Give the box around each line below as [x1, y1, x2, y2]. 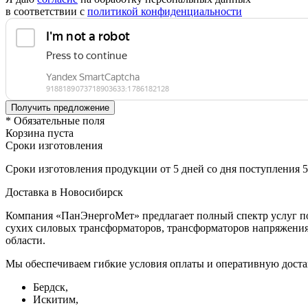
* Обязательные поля [5, 115, 104, 126]
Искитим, [33, 294, 78, 305]
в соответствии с [5, 5, 87, 17]
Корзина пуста [5, 127, 74, 139]
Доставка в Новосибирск [5, 186, 123, 198]
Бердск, [33, 281, 68, 293]
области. [5, 234, 45, 246]
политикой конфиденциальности [87, 5, 242, 17]
